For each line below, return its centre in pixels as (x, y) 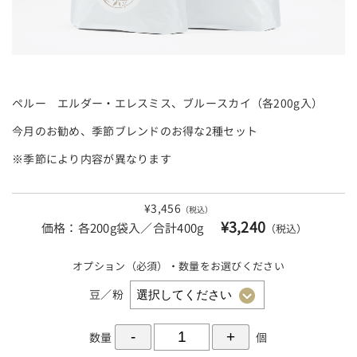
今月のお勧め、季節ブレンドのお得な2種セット (135, 131)
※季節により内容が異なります (91, 159)
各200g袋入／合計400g (141, 228)
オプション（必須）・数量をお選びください (178, 267)
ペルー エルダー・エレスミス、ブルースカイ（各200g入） (167, 103)
